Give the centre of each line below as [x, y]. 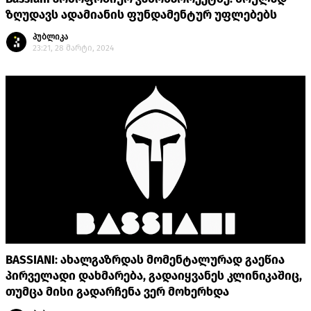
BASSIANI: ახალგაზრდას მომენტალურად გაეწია [145, 260]
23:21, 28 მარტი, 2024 [73, 48]
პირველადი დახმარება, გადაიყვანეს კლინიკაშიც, [154, 276]
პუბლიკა [50, 37]
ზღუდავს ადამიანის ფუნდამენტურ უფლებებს [141, 15]
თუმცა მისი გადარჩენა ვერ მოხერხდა [117, 292]
